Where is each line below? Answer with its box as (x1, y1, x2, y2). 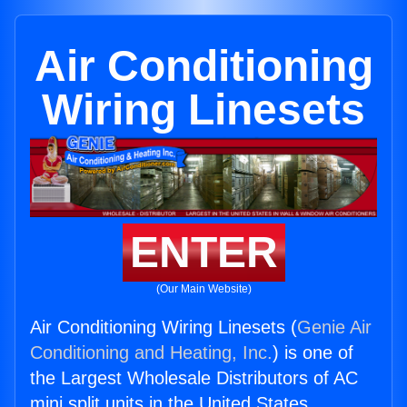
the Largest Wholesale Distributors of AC (30, 368, 358, 389)
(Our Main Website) (155, 283, 252, 296)
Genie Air (297, 317, 372, 338)
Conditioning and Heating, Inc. (30, 342, 273, 363)
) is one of (273, 342, 353, 363)
